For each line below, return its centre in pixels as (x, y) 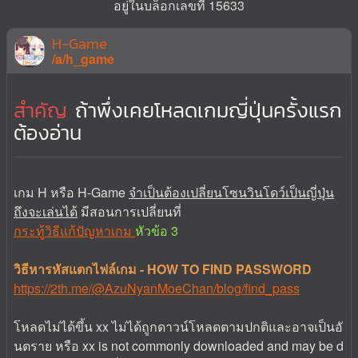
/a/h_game (83, 58)
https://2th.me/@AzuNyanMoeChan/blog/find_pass (157, 288)
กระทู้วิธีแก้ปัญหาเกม (74, 230)
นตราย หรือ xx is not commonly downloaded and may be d (179, 345)
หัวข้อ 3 (157, 230)
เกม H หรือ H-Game (71, 192)
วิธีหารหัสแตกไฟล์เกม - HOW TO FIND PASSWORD (163, 268)
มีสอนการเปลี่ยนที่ (129, 211)
